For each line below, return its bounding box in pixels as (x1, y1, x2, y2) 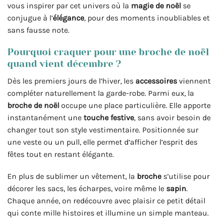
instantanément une (7, 112, 84, 122)
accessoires (135, 76, 177, 86)
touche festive (84, 112, 134, 122)
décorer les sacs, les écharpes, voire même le (7, 184, 166, 194)
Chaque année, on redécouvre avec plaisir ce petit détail (7, 196, 205, 206)
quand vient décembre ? (7, 58, 121, 69)
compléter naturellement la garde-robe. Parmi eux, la (7, 88, 194, 98)
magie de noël (131, 1, 181, 11)
